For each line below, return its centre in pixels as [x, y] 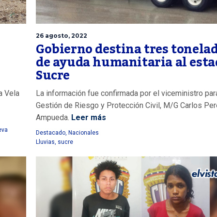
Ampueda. [53, 117]
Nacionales [84, 132]
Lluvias [45, 142]
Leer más [88, 117]
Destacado [51, 132]
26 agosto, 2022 [62, 35]
